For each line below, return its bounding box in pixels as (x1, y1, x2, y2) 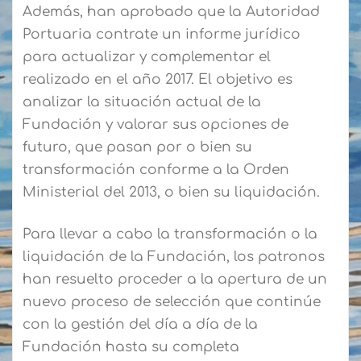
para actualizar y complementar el (23, 49, 271, 65)
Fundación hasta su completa (23, 339, 239, 355)
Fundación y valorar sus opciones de (23, 117, 288, 133)
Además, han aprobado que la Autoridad (23, 4, 320, 20)
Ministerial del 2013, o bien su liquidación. (23, 185, 320, 201)
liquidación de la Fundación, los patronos (23, 249, 325, 265)
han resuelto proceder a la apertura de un (23, 272, 327, 288)
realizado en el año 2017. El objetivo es (23, 72, 293, 88)
